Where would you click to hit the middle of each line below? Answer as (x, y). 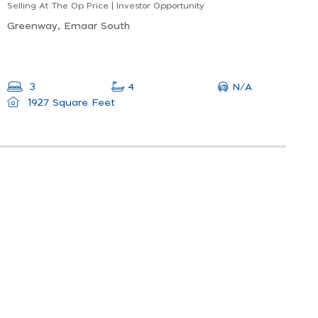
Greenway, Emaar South (68, 27)
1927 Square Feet (69, 103)
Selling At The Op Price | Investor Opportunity (105, 6)
